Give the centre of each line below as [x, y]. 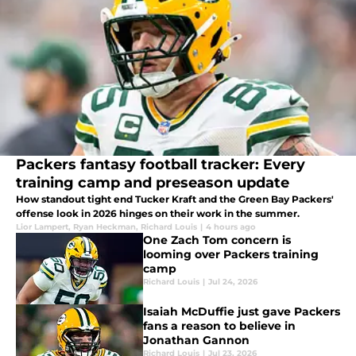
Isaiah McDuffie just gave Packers [242, 312]
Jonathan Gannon [196, 341]
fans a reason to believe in [219, 326]
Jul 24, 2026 [233, 282]
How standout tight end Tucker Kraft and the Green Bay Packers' [175, 199]
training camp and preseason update [153, 183]
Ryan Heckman [104, 227]
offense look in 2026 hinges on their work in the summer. [158, 214]
